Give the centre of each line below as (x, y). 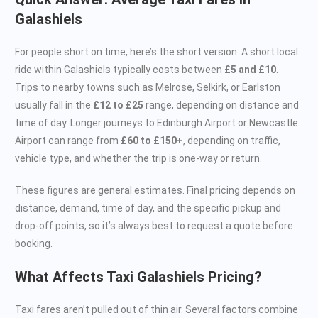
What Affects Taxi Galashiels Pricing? (138, 276)
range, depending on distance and (221, 105)
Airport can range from (68, 140)
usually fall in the (54, 105)
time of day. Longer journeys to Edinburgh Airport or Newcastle (157, 122)
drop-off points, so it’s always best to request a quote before (154, 225)
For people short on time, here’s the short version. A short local (157, 51)
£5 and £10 (250, 69)
